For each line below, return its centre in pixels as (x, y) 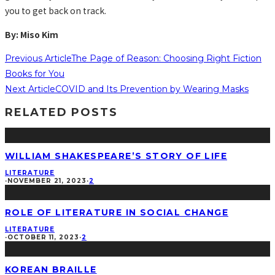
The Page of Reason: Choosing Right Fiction (166, 58)
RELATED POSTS (61, 112)
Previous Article (38, 58)
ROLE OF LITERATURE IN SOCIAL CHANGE (117, 213)
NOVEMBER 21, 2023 (47, 180)
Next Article (30, 89)
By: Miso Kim (32, 34)
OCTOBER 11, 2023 (43, 237)
